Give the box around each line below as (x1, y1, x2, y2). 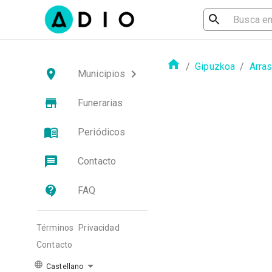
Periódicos (78, 126, 126, 138)
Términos (36, 223, 74, 233)
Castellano (44, 262, 84, 271)
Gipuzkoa (195, 60, 236, 72)
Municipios (78, 68, 126, 80)
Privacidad (78, 223, 120, 233)
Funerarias (78, 97, 123, 109)
